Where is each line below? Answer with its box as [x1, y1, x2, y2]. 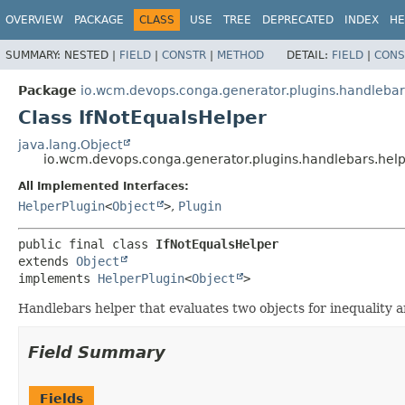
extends [18, 253, 76, 268]
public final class [18, 236, 155, 251]
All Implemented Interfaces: [18, 179, 189, 193]
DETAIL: [287, 48, 332, 61]
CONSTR [162, 48, 206, 61]
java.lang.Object [18, 137, 122, 152]
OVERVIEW [5, 14, 63, 26]
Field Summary [28, 342, 165, 362]
